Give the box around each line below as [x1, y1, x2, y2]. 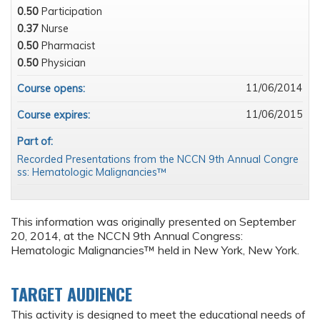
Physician [41, 56, 86, 70]
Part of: [17, 135, 56, 149]
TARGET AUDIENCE [11, 281, 132, 307]
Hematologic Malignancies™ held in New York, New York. [11, 243, 299, 258]
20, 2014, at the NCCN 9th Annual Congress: [11, 229, 243, 244]
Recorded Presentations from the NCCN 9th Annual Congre [17, 153, 299, 166]
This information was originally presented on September [11, 214, 296, 229]
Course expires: [17, 109, 93, 122]
